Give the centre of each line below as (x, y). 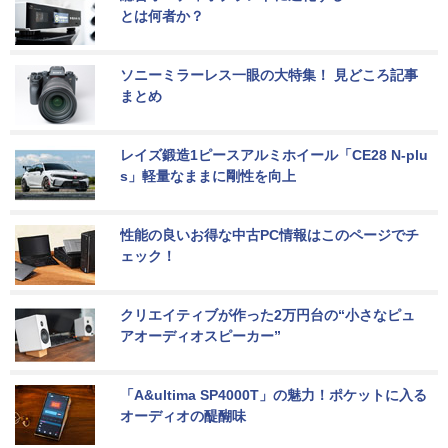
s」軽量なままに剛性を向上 (208, 176)
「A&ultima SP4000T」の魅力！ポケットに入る (273, 395)
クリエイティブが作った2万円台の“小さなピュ (267, 315)
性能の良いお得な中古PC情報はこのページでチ (269, 235)
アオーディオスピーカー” (200, 336)
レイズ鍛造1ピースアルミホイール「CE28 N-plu (274, 155)
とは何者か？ (162, 16)
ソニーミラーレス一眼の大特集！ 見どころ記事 (269, 75)
